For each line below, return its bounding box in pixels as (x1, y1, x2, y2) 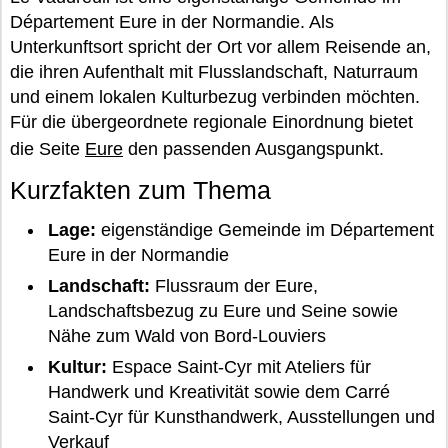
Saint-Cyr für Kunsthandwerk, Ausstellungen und (47, 407, 435, 428)
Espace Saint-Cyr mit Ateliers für (106, 357, 371, 378)
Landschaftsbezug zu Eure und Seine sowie (47, 301, 398, 322)
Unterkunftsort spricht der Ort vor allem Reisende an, (10, 37, 431, 57)
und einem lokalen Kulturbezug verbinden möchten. (10, 87, 420, 107)
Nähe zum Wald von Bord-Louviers (47, 326, 326, 347)
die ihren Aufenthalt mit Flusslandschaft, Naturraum (10, 62, 418, 82)
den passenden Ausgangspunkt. (123, 139, 384, 159)
